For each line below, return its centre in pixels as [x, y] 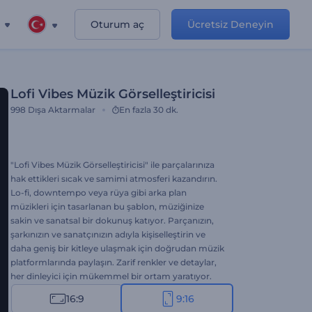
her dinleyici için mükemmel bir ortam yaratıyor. [111, 276]
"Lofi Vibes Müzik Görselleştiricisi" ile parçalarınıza [112, 165]
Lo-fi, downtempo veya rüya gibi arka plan [99, 193]
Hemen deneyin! [45, 290]
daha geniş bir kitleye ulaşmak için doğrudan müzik [117, 248]
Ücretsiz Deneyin [231, 24]
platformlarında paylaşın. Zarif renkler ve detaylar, [114, 262]
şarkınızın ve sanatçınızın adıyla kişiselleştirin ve [108, 234]
